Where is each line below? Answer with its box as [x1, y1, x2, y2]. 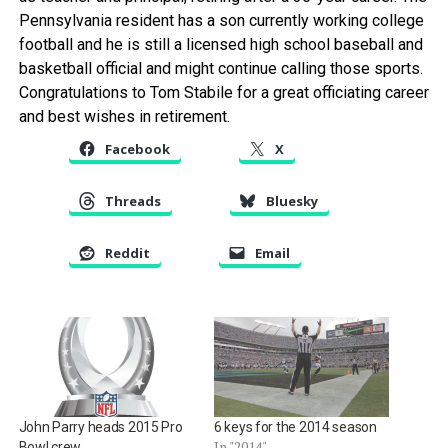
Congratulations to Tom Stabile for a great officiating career [18, 83, 429, 103]
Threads [104, 192, 161, 211]
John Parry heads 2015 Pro [18, 419, 183, 436]
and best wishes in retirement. [18, 107, 230, 127]
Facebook [104, 140, 170, 159]
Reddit [104, 244, 150, 263]
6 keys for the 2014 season [213, 419, 377, 436]
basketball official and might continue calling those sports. [18, 59, 423, 79]
